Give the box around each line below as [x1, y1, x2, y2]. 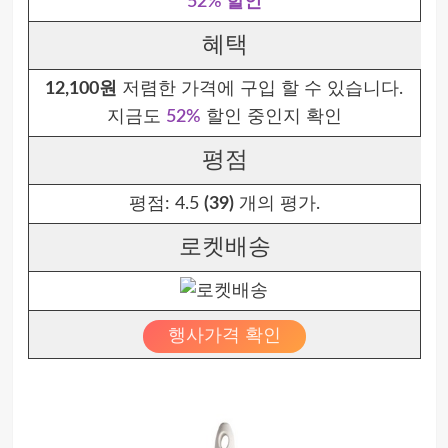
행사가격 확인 [167, 327, 281, 345]
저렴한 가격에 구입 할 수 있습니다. [117, 80, 403, 98]
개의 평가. [233, 195, 320, 213]
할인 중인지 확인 [200, 108, 342, 126]
